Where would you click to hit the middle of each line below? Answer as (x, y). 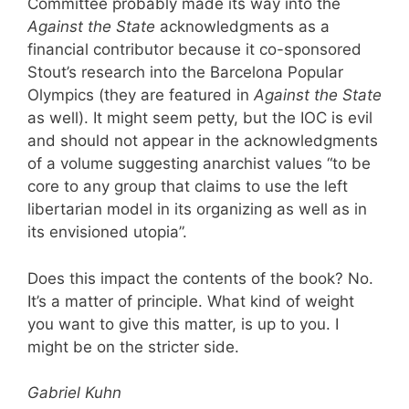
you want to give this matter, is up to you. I (183, 324)
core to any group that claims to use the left (188, 186)
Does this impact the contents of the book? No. (200, 278)
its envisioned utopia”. (107, 232)
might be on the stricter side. (133, 346)
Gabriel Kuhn (74, 393)
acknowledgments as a (242, 26)
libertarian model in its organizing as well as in (197, 209)
